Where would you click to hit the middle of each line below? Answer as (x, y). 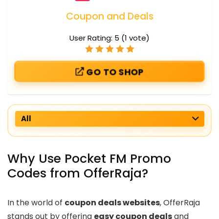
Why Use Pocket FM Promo (89, 159)
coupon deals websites (112, 203)
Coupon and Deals (109, 17)
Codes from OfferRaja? (78, 174)
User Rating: (92, 38)
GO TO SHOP (114, 72)
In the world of (36, 203)
